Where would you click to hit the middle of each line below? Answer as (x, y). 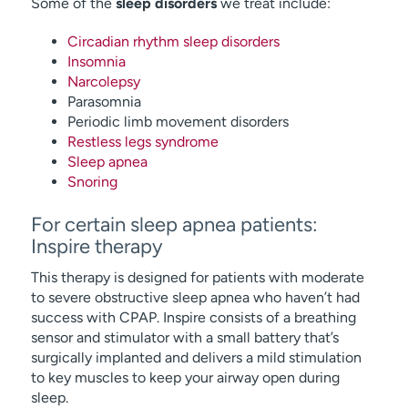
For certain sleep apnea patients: (174, 224)
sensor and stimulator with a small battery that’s (184, 337)
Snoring (92, 182)
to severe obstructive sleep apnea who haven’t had (195, 297)
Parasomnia (104, 102)
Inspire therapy (97, 246)
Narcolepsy (103, 82)
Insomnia (96, 61)
